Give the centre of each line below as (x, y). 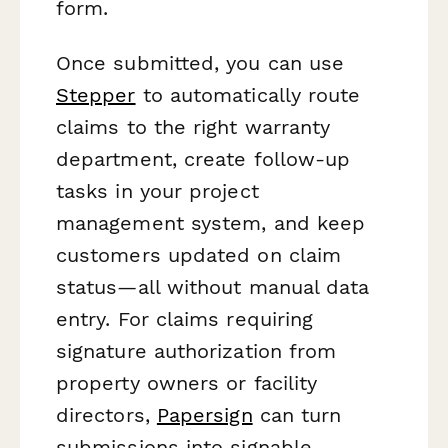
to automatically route (248, 95)
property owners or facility (187, 383)
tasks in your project (157, 191)
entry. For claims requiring (185, 319)
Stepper (96, 95)
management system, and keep (211, 223)
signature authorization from (196, 351)
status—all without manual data (213, 287)
